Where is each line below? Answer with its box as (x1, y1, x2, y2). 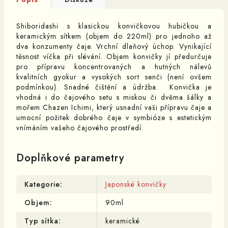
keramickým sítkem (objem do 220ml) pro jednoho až (16, 31, 212, 41)
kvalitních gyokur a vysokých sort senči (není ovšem (16, 72, 212, 82)
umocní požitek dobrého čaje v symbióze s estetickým (16, 112, 212, 123)
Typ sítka (24, 216, 59, 226)
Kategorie (24, 179, 60, 189)
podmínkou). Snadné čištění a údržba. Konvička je (16, 82, 212, 92)
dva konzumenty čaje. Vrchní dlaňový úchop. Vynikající (16, 41, 212, 51)
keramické (105, 216, 140, 226)
